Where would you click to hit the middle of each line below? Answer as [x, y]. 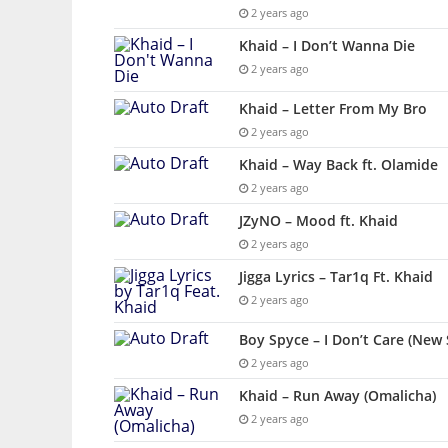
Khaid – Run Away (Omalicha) [337, 396]
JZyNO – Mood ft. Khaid [318, 221]
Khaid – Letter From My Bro [333, 109]
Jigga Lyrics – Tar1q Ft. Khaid [336, 277]
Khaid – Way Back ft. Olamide [338, 165]
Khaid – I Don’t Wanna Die [327, 46]
